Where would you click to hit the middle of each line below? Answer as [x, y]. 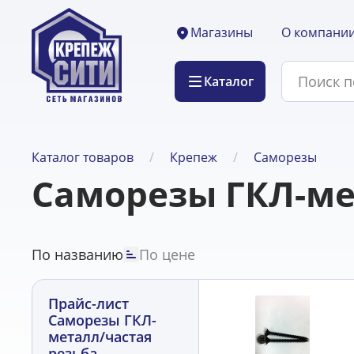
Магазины [222, 32]
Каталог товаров [83, 157]
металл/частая [100, 337]
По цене [167, 254]
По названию [77, 254]
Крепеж [194, 157]
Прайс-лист [88, 303]
